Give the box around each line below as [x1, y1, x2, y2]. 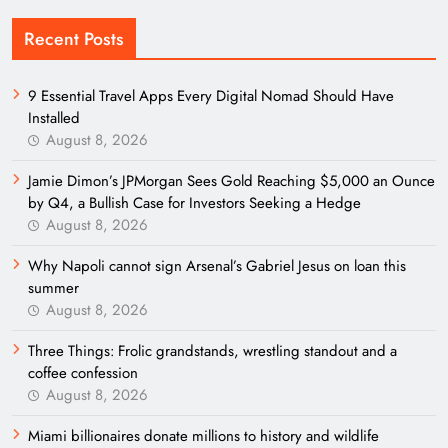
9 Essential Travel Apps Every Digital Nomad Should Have [28, 85, 394, 107]
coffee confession [28, 362, 138, 384]
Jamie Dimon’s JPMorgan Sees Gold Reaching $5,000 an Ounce [28, 170, 435, 192]
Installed [28, 107, 80, 129]
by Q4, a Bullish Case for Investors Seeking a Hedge [28, 192, 361, 214]
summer [28, 277, 79, 299]
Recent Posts [24, 26, 124, 52]
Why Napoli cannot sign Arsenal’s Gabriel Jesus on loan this [28, 255, 406, 277]
